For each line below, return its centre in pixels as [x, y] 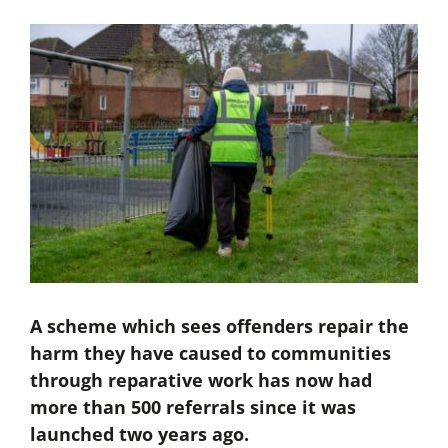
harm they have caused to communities [210, 353]
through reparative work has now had [200, 380]
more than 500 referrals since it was [192, 407]
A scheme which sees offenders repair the [219, 326]
